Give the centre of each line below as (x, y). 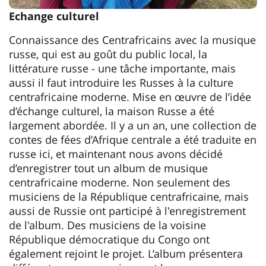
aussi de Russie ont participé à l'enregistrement (127, 210)
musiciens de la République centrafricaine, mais (129, 196)
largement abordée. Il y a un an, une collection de (133, 125)
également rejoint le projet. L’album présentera (126, 253)
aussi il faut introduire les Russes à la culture (121, 82)
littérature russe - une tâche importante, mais (122, 68)
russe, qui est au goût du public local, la (108, 54)
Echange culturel (54, 16)
